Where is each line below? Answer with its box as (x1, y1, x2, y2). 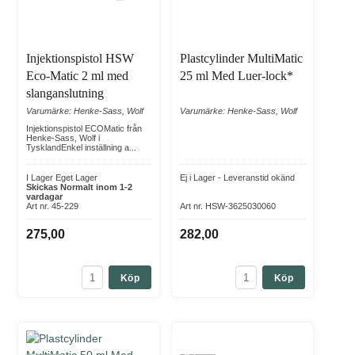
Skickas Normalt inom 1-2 (26, 182, 132, 193)
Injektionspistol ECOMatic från (26, 124, 142, 134)
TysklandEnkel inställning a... (26, 143, 136, 153)
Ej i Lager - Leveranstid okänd (180, 173, 295, 183)
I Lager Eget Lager (26, 173, 97, 183)
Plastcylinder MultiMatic (180, 52, 303, 66)
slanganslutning (26, 86, 104, 101)
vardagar (26, 192, 63, 202)
